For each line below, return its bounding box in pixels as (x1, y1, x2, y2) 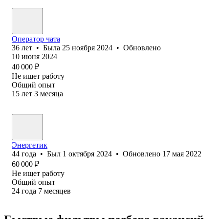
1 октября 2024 (63, 149, 112, 158)
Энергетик (12, 140, 47, 149)
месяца (40, 89, 63, 98)
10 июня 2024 (12, 52, 57, 61)
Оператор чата (12, 34, 60, 43)
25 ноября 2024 (62, 43, 112, 52)
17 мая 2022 (162, 149, 201, 158)
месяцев (44, 186, 71, 195)
